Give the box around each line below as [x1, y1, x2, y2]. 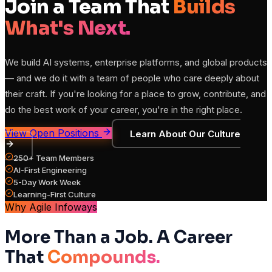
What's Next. [5, 15, 131, 40]
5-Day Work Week [13, 177, 81, 188]
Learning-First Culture [13, 189, 96, 200]
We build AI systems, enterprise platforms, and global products [5, 56, 267, 69]
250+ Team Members [13, 153, 94, 163]
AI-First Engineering [13, 165, 87, 175]
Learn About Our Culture [129, 127, 240, 140]
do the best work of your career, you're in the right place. [5, 104, 242, 116]
